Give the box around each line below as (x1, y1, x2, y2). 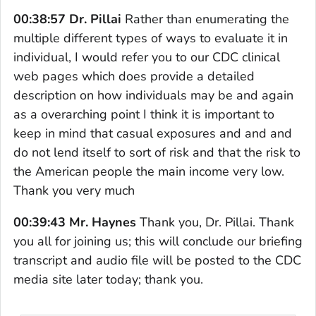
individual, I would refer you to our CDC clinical (13, 48, 280, 66)
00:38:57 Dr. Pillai (13, 10, 121, 28)
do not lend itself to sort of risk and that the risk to (13, 143, 300, 161)
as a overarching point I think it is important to (13, 105, 274, 123)
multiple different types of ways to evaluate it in (13, 29, 288, 47)
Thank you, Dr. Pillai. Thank (140, 213, 294, 231)
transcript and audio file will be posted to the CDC (13, 251, 301, 269)
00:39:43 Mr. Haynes (13, 213, 140, 231)
